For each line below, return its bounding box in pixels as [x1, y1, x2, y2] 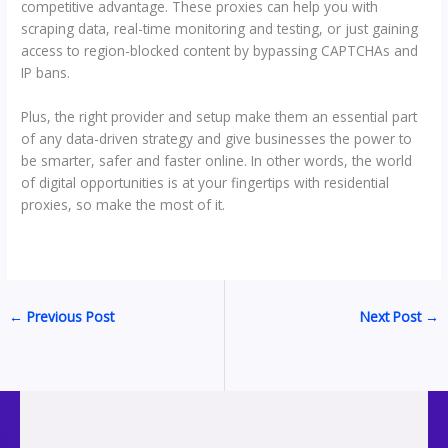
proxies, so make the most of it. [21, 194, 226, 214]
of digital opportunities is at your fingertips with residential [21, 172, 390, 192]
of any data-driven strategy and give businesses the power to [21, 128, 413, 148]
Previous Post [23, 306, 115, 326]
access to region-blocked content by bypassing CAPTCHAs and [21, 41, 419, 61]
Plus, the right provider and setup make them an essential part [21, 106, 418, 126]
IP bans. [21, 63, 71, 83]
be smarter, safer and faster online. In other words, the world [21, 150, 413, 170]
